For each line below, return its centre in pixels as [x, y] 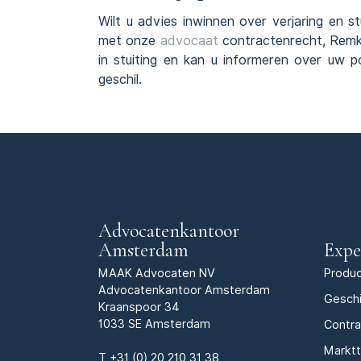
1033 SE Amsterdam [154, 324]
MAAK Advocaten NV [157, 273]
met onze [129, 40]
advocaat [189, 40]
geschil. [120, 79]
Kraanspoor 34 [139, 307]
